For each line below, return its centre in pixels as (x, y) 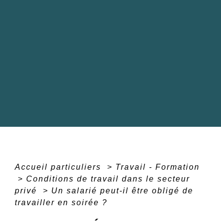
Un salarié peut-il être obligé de (122, 190)
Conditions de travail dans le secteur (108, 179)
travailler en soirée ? (61, 202)
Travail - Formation (158, 167)
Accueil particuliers (59, 167)
